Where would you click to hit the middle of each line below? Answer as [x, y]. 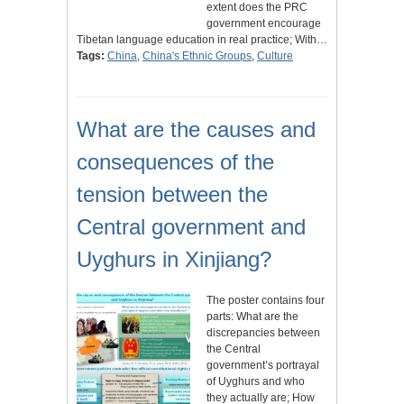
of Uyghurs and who [256, 381]
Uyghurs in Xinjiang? [174, 259]
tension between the [172, 194]
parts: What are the [252, 316]
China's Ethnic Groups [197, 55]
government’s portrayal [263, 365]
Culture [275, 55]
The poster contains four [266, 300]
